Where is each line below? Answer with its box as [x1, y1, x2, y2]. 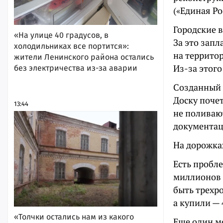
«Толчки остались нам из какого [14, 212, 134, 222]
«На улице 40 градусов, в [14, 30, 109, 40]
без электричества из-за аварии [14, 63, 137, 73]
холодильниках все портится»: [14, 41, 129, 51]
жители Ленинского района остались [14, 52, 154, 62]
